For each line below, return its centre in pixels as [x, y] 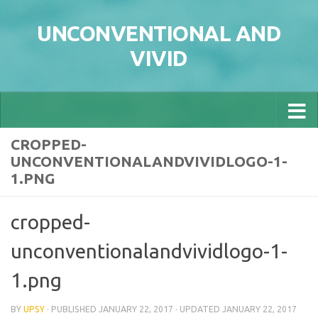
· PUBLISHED [73, 309]
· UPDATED [198, 309]
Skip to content [60, 20]
